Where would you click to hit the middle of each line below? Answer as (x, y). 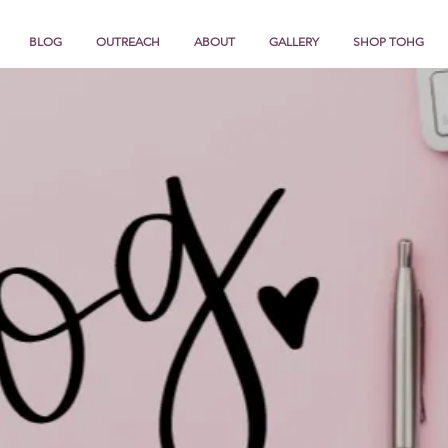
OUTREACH (128, 41)
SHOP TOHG (388, 41)
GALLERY (294, 41)
